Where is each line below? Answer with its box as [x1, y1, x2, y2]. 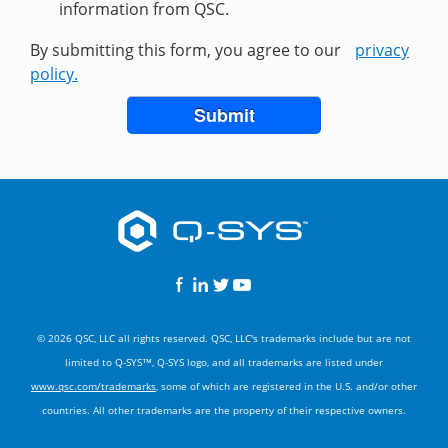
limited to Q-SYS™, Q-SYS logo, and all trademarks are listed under [65, 355, 383, 369]
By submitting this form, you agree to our [30, 39, 345, 62]
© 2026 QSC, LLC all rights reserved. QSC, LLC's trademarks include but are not [37, 331, 411, 345]
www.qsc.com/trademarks [31, 379, 156, 393]
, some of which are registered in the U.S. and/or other [156, 379, 417, 393]
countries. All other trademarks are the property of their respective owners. [42, 403, 406, 417]
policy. [30, 63, 78, 86]
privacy [355, 39, 409, 62]
